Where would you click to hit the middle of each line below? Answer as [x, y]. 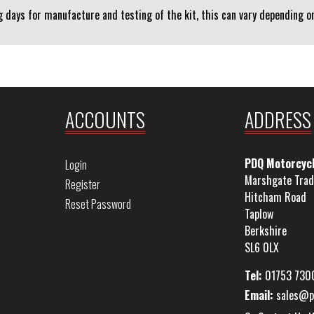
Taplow [259, 214]
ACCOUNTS [105, 120]
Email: [259, 295]
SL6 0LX [261, 247]
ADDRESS [278, 120]
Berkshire [265, 231]
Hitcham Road [275, 197]
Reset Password [98, 204]
